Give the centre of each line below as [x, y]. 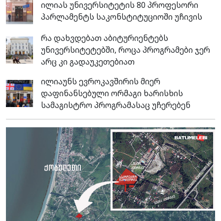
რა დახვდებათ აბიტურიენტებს [105, 38]
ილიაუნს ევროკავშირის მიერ [101, 82]
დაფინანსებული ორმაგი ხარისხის [112, 93]
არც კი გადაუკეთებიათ [88, 62]
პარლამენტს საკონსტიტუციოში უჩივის [122, 17]
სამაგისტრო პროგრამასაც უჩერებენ [116, 105]
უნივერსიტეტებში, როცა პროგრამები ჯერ [126, 50]
